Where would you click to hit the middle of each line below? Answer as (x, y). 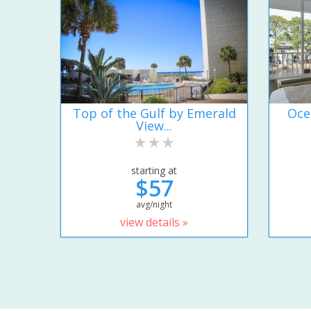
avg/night (154, 205)
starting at (154, 171)
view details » (154, 222)
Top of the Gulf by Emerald (154, 114)
